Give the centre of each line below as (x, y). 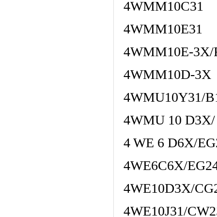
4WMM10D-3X (167, 74)
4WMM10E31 (163, 29)
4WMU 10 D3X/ (169, 120)
